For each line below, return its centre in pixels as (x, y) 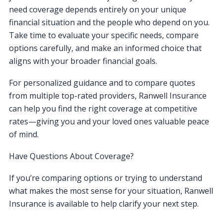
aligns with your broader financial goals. (83, 61)
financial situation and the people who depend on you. (109, 22)
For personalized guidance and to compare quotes (102, 83)
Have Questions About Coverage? (71, 156)
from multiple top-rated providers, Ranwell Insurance (108, 95)
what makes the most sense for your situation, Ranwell (111, 191)
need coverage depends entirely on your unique (98, 9)
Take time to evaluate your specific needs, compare (104, 35)
